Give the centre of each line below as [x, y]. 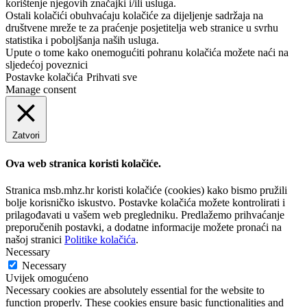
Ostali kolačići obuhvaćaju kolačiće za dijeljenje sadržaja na [134, 16]
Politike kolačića [100, 239]
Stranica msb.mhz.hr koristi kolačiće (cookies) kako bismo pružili [146, 190]
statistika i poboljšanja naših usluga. [82, 40]
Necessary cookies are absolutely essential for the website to [135, 290]
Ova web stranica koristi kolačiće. [83, 163]
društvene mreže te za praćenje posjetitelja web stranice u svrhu [142, 28]
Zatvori [26, 136]
